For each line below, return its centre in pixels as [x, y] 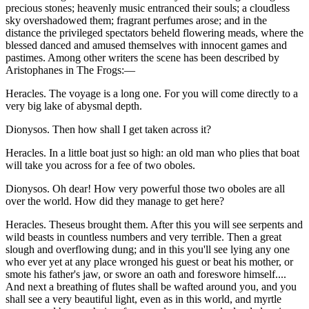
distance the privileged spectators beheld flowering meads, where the [154, 33]
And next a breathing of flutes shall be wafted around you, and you [151, 287]
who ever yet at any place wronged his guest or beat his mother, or [149, 262]
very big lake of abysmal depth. [74, 106]
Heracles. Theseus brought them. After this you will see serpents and [154, 225]
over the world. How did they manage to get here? [115, 201]
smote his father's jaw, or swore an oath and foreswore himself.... [146, 275]
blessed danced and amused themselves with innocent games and [146, 46]
